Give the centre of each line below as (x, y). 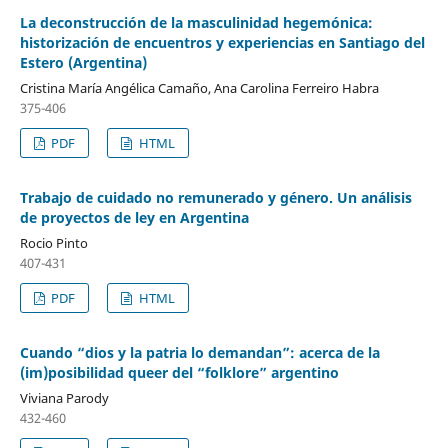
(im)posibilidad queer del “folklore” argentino (179, 372)
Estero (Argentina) (83, 62)
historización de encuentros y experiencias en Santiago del (222, 42)
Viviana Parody (64, 397)
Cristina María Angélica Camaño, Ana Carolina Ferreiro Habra (199, 87)
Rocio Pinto (53, 242)
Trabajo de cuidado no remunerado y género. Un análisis (215, 197)
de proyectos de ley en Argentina (134, 217)
